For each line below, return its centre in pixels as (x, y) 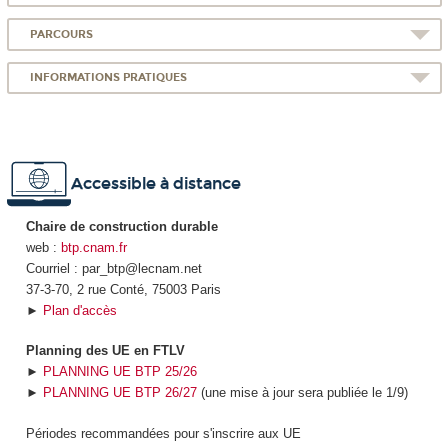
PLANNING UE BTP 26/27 (119, 393)
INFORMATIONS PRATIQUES (109, 78)
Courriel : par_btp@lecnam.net (113, 268)
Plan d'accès (79, 310)
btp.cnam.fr (93, 247)
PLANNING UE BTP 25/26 (119, 372)
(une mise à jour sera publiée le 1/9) (302, 393)
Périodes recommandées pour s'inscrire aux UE (163, 433)
